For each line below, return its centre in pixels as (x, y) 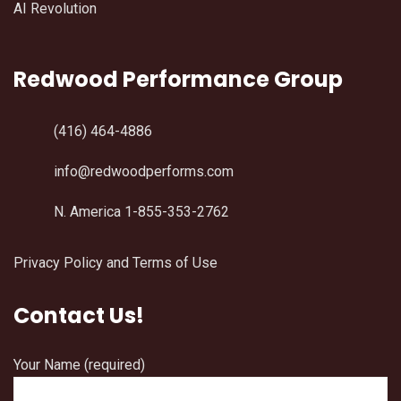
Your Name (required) (79, 364)
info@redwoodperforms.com (144, 171)
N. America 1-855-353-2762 (141, 211)
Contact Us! (79, 315)
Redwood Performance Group (178, 79)
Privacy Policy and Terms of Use (115, 262)
